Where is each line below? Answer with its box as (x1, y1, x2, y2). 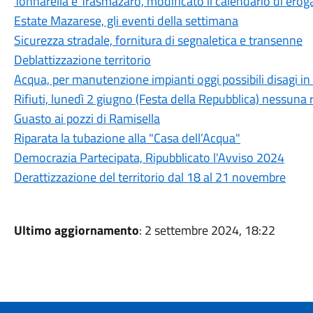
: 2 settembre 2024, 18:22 (138, 221, 275, 240)
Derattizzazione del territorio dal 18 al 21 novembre (13, 168, 286, 187)
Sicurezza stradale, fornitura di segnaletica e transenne (13, 31, 303, 50)
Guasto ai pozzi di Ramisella (13, 109, 160, 128)
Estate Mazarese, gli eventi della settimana (13, 11, 238, 30)
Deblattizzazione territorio (13, 50, 151, 69)
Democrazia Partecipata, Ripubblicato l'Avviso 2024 (13, 148, 284, 167)
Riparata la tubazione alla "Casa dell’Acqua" (13, 129, 240, 147)
